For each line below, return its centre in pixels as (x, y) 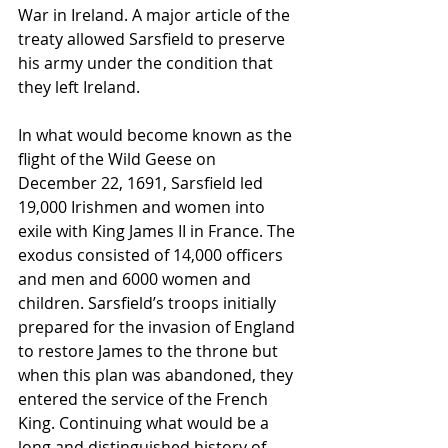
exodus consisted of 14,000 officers (152, 255)
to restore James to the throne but (150, 351)
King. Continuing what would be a (145, 423)
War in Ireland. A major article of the (156, 15)
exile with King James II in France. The (158, 231)
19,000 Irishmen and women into (143, 207)
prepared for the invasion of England (158, 327)
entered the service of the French (145, 399)
